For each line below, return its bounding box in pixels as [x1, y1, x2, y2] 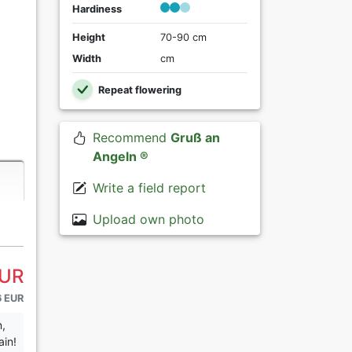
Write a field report [92, 179, 206, 196]
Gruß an [170, 129, 220, 145]
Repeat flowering [95, 84, 181, 97]
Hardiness [72, 3, 122, 16]
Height [72, 31, 105, 44]
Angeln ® [92, 148, 148, 164]
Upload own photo [92, 211, 204, 227]
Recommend [92, 129, 170, 145]
